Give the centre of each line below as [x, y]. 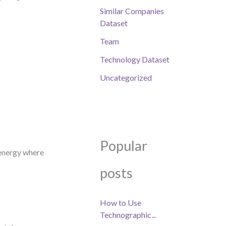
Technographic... [128, 215]
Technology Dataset [135, 60]
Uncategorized [126, 78]
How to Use [121, 203]
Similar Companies [132, 11]
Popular [124, 146]
